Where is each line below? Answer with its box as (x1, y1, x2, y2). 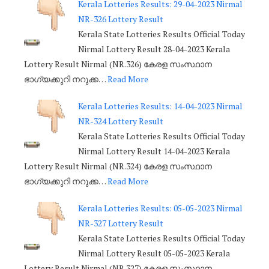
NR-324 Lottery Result (78, 115, 163, 127)
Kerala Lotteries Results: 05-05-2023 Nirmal (78, 202, 243, 214)
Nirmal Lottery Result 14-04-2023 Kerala (78, 145, 230, 157)
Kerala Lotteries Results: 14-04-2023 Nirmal (78, 100, 243, 112)
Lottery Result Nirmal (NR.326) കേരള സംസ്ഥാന (24, 58, 212, 70)
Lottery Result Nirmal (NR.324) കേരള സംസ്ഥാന (24, 160, 212, 172)
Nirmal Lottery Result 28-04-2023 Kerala (78, 43, 230, 55)
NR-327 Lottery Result (78, 217, 163, 229)
